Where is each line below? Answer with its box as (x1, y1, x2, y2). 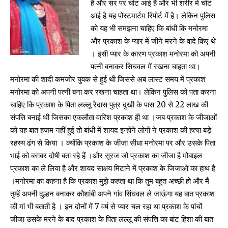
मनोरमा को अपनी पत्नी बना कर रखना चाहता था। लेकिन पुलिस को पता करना (10, 87, 216, 97)
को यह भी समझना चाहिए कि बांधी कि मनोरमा (90, 23, 208, 33)
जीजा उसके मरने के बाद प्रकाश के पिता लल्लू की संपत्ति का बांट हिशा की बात (10, 214, 213, 224)
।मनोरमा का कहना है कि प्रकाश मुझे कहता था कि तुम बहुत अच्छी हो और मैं (10, 176, 209, 186)
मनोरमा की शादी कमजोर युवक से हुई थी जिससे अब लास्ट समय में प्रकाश (10, 74, 206, 84)
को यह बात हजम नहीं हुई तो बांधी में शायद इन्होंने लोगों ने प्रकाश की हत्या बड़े (10, 125, 211, 135)
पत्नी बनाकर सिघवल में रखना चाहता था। (90, 61, 201, 71)
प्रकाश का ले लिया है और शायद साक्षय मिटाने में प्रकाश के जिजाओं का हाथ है (10, 163, 215, 173)
